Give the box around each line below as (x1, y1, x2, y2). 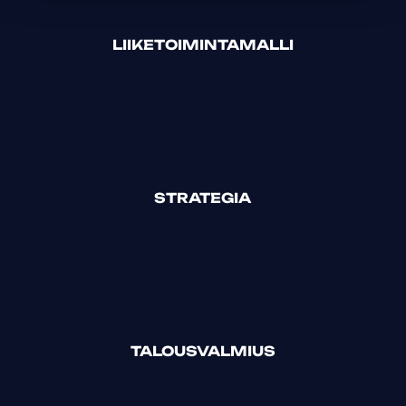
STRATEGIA (154, 189, 252, 208)
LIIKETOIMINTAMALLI (111, 36, 294, 54)
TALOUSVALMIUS (130, 343, 275, 361)
